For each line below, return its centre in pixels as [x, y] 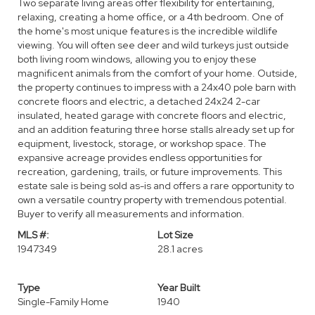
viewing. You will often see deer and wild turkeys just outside [153, 45]
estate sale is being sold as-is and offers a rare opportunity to [156, 186]
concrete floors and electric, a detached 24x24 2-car [139, 101]
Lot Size [175, 235]
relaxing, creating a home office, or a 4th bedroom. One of [150, 17]
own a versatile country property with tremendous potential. [152, 200]
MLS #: [33, 235]
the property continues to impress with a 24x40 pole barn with [157, 87]
